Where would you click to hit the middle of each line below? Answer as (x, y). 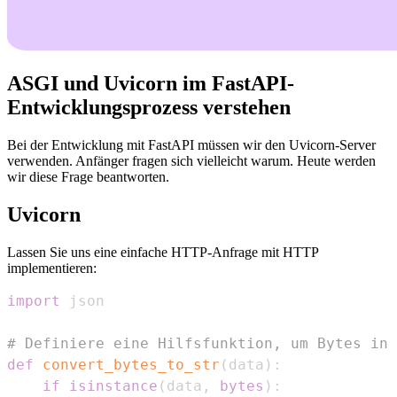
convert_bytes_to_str (131, 364)
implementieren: (52, 268)
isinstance (113, 385)
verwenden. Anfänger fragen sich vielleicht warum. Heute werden (191, 161)
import (34, 300)
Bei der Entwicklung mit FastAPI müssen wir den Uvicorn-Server (191, 145)
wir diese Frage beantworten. (88, 177)
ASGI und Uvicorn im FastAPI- (151, 84)
